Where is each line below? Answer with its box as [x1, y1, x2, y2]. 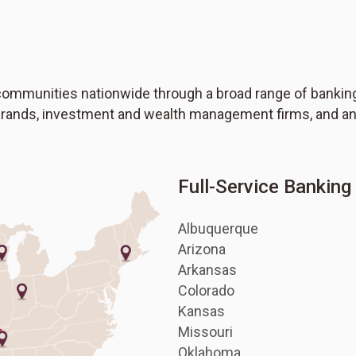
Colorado [178, 282, 234, 299]
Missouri [178, 323, 233, 340]
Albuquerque [178, 220, 258, 237]
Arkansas [178, 261, 237, 278]
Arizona [178, 241, 226, 257]
